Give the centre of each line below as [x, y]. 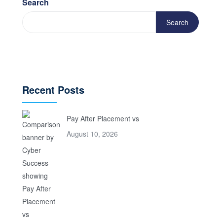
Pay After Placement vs [103, 118]
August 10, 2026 [92, 134]
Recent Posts [53, 90]
